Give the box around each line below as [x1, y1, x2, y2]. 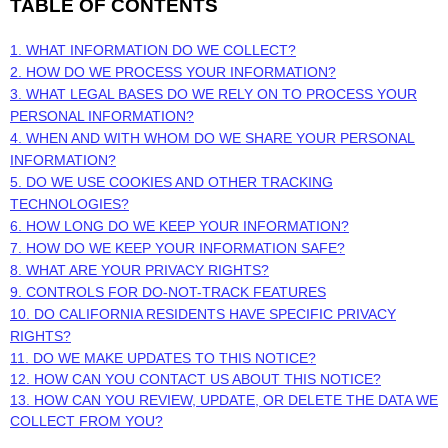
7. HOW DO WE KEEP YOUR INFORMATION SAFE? [10, 240, 345, 256]
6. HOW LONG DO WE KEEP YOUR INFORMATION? [10, 218, 349, 234]
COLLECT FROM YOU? [10, 413, 163, 429]
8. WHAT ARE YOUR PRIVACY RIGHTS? [10, 262, 269, 278]
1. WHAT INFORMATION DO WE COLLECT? [10, 42, 296, 58]
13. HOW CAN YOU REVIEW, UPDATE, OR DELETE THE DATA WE [10, 392, 438, 408]
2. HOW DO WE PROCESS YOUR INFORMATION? [10, 64, 336, 80]
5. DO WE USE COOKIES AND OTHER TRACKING [10, 174, 333, 190]
